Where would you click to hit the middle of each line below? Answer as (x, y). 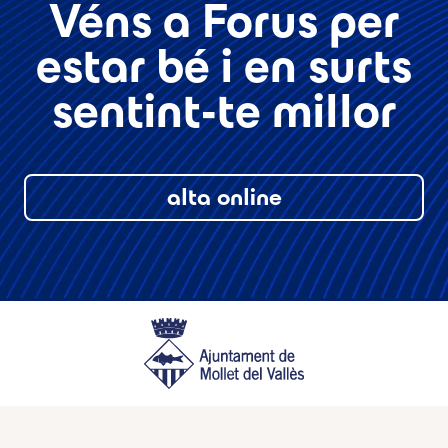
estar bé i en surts (224, 66)
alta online (224, 197)
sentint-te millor (224, 111)
